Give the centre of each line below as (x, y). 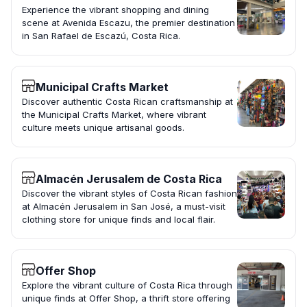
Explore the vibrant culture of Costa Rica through (127, 285)
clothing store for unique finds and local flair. (119, 220)
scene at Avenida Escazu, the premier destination (128, 23)
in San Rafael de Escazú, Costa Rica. (101, 36)
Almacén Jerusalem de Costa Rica (129, 179)
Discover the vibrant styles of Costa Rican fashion (130, 194)
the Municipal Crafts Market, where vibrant (114, 115)
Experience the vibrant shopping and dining (115, 10)
